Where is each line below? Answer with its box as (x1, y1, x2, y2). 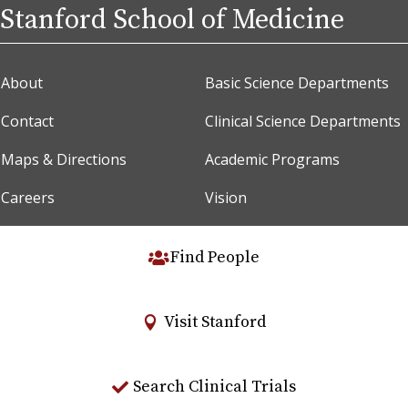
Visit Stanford (163, 311, 266, 333)
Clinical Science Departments (205, 110, 401, 131)
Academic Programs (205, 148, 340, 169)
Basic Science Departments (205, 72, 389, 93)
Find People (169, 247, 260, 269)
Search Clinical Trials (133, 375, 297, 397)
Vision (205, 187, 247, 208)
